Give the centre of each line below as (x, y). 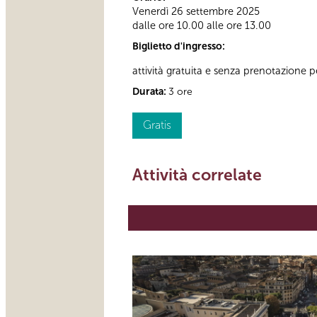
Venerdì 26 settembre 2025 (196, 12)
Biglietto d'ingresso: (180, 47)
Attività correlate (197, 174)
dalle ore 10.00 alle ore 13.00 (202, 26)
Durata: (150, 91)
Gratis (157, 125)
